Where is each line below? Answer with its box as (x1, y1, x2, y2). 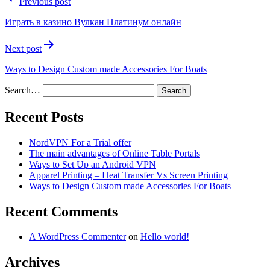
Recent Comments (5, 203, 118, 219)
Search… (5, 84, 40, 95)
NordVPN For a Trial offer (29, 137, 131, 148)
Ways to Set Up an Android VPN (29, 159, 156, 169)
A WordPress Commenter (29, 231, 126, 242)
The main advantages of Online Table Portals (29, 148, 200, 159)
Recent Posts (5, 108, 83, 125)
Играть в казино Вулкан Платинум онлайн (5, 16, 181, 27)
